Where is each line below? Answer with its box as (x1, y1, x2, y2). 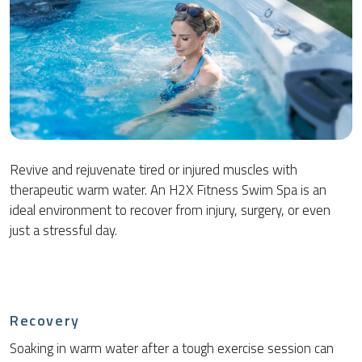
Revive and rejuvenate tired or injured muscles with (10, 159, 297, 181)
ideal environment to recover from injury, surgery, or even (10, 200, 330, 221)
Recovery (10, 309, 80, 332)
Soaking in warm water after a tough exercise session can (10, 338, 334, 360)
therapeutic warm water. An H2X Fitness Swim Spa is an (10, 179, 326, 201)
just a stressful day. (10, 220, 117, 242)
